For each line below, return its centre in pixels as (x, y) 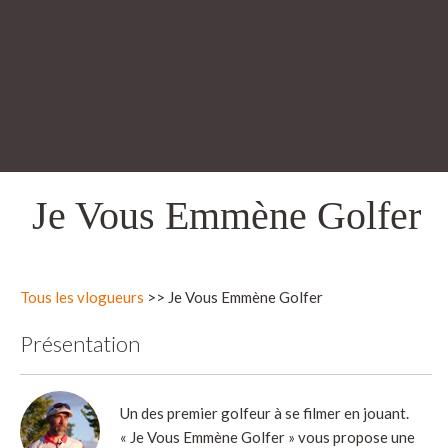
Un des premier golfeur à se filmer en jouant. (264, 412)
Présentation (80, 343)
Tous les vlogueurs (82, 296)
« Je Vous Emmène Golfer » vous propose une (267, 436)
